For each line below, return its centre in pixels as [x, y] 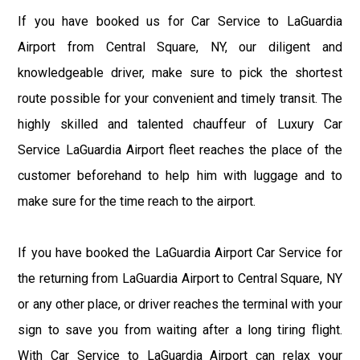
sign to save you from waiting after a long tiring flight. [180, 329]
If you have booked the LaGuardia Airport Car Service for [180, 252]
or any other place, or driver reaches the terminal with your [180, 304]
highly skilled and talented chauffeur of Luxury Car [180, 124]
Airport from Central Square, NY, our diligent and [180, 47]
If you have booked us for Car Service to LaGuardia [180, 21]
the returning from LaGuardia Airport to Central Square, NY [180, 278]
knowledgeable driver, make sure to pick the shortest [180, 72]
